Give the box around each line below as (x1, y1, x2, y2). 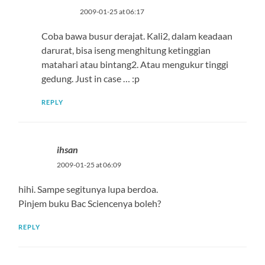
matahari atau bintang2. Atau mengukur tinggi (41, 58, 228, 70)
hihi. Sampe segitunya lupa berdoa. (18, 183, 159, 195)
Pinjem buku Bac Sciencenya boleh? (18, 197, 161, 209)
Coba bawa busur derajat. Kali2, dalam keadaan (41, 30, 232, 41)
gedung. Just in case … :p (41, 72, 140, 84)
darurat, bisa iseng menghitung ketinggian (41, 44, 211, 56)
